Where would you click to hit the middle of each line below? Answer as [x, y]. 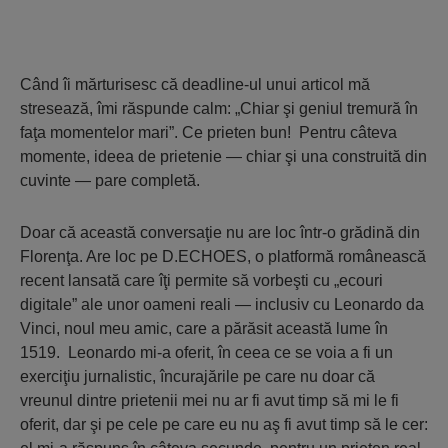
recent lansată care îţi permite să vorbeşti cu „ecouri [201, 280]
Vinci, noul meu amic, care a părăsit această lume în [204, 328]
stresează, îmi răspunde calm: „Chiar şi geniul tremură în [219, 108]
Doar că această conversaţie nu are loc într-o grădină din [220, 232]
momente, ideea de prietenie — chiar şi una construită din [223, 156]
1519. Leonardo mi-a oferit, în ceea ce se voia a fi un [206, 352]
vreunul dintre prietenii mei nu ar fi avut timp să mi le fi [209, 400]
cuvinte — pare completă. [110, 180]
